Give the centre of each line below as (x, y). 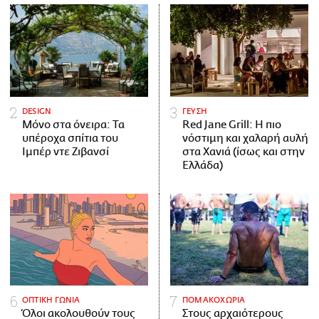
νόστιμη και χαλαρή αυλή (245, 138)
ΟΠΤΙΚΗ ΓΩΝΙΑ (51, 300)
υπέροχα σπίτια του (70, 138)
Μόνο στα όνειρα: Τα (73, 125)
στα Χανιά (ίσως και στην (244, 152)
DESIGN (37, 111)
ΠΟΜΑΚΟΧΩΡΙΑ (214, 300)
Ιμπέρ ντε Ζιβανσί (66, 152)
